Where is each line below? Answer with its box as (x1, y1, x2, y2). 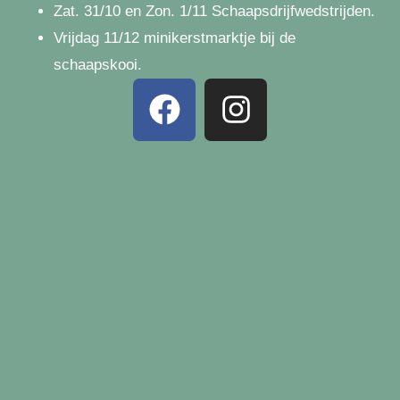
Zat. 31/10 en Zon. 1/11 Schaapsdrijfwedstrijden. (54, 2, 375, 20)
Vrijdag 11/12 (54, 29, 144, 46)
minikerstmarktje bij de (144, 29, 296, 46)
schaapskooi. (54, 55, 142, 73)
